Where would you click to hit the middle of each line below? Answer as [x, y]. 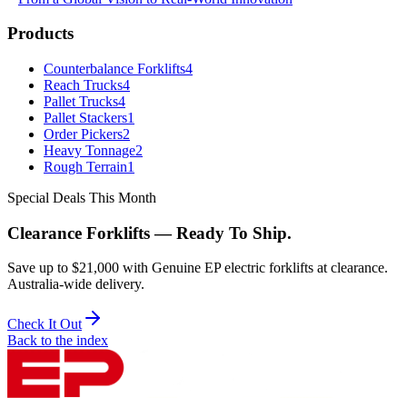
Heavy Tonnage [89, 151]
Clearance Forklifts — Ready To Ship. [149, 233]
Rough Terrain [85, 167]
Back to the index [58, 341]
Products [40, 34]
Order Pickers [83, 134]
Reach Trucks [83, 85]
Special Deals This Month [82, 198]
